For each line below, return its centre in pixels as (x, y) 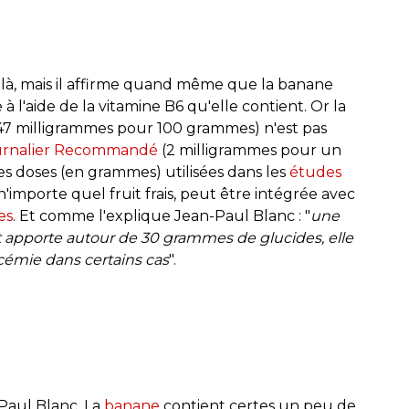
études (315, 172)
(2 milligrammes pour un (250, 150)
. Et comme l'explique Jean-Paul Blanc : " (162, 215)
